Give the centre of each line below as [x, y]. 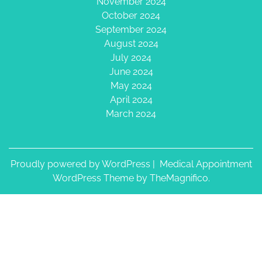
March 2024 [131, 114]
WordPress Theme [94, 178]
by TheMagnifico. [173, 178]
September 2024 [131, 30]
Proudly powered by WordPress [81, 164]
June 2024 [131, 72]
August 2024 [131, 44]
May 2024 [131, 86]
